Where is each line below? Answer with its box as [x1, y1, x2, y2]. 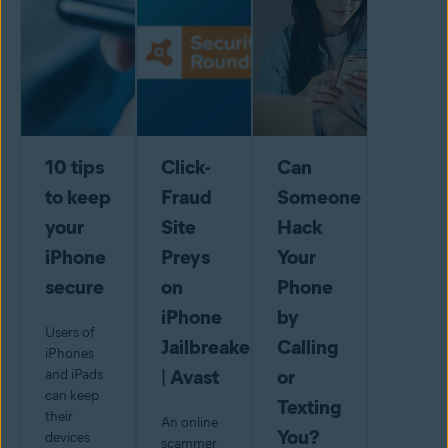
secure [45, 275, 104, 300]
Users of [45, 324, 95, 342]
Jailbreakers [160, 335, 266, 360]
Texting [276, 395, 342, 420]
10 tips [45, 155, 104, 180]
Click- [160, 155, 210, 180]
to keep [45, 185, 111, 210]
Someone [276, 185, 361, 210]
